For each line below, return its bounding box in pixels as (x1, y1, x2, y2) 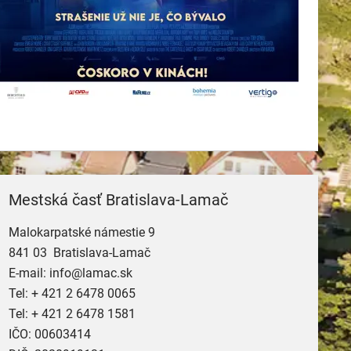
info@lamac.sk (49, 266, 133, 280)
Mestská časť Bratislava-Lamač (9, 190, 229, 209)
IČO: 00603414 (9, 327, 92, 342)
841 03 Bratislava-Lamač (9, 245, 151, 260)
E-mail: (9, 266, 50, 280)
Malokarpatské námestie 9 (9, 225, 156, 240)
